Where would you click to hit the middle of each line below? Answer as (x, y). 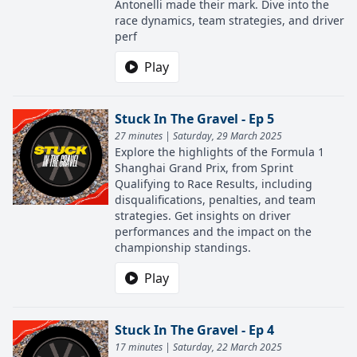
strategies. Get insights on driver (203, 216)
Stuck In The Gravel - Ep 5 (194, 119)
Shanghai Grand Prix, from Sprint (204, 168)
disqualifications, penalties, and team (215, 200)
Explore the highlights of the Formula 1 (220, 152)
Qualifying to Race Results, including (214, 184)
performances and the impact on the (213, 231)
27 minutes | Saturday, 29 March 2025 (198, 136)
